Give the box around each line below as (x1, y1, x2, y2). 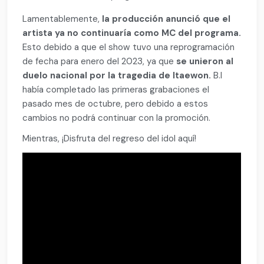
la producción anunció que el (102, 12, 231, 25)
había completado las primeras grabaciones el (22, 83, 210, 95)
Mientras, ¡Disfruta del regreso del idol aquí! (22, 133, 197, 145)
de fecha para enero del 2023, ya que (22, 55, 177, 67)
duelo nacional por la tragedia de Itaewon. (22, 69, 212, 81)
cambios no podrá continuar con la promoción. (22, 111, 211, 124)
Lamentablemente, (22, 12, 103, 25)
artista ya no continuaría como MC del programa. (22, 27, 242, 39)
